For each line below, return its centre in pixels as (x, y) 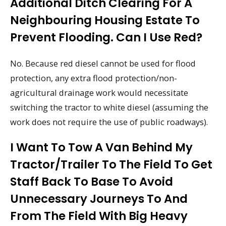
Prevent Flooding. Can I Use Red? (106, 37)
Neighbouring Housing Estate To (105, 20)
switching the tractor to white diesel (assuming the (109, 107)
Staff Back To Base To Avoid (92, 182)
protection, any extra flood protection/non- (94, 78)
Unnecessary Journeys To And (99, 199)
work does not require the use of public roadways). (109, 122)
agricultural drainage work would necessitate (99, 92)
